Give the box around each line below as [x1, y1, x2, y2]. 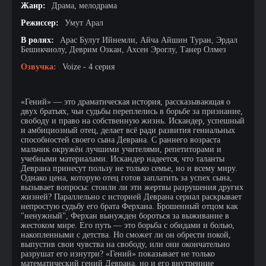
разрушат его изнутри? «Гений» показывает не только [21, 249, 215, 258]
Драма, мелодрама [52, 1, 117, 10]
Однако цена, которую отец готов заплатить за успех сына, [21, 173, 232, 182]
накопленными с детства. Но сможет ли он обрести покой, [21, 230, 231, 239]
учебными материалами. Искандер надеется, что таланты [21, 154, 224, 163]
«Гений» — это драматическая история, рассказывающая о [21, 97, 230, 106]
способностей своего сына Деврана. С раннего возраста [21, 135, 220, 144]
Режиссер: [21, 18, 59, 27]
